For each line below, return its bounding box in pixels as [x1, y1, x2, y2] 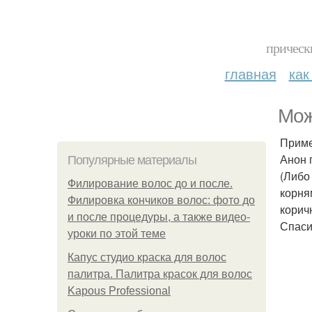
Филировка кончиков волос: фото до [68, 194, 255, 206]
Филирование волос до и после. [68, 178, 233, 189]
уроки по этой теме [68, 228, 166, 240]
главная [224, 63, 276, 84]
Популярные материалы [68, 153, 196, 167]
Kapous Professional [68, 285, 171, 297]
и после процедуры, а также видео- [68, 211, 250, 223]
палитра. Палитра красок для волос [68, 268, 252, 280]
